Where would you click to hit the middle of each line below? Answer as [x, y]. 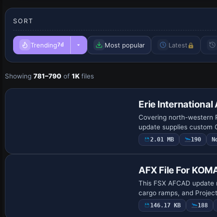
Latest [178, 45]
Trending [44, 45]
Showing [19, 76]
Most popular [125, 45]
